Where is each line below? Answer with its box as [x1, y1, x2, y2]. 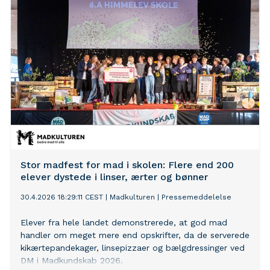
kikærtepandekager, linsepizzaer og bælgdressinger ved [20, 243, 245, 253]
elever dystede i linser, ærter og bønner [20, 171, 208, 183]
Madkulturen [110, 193, 155, 202]
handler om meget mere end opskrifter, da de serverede [20, 230, 250, 240]
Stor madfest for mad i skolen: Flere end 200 [20, 159, 234, 171]
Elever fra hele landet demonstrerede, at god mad [20, 218, 227, 228]
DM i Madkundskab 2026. [20, 256, 123, 266]
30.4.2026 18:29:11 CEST [20, 193, 103, 202]
